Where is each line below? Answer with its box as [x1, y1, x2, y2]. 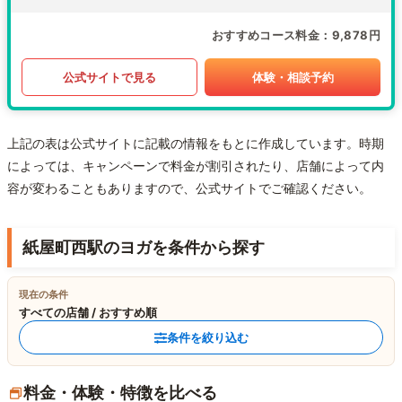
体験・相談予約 [251, 69, 334, 84]
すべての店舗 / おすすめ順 [19, 305, 157, 320]
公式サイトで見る [63, 69, 156, 84]
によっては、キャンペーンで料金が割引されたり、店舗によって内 [7, 158, 384, 174]
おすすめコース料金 [211, 28, 320, 43]
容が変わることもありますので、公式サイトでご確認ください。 [7, 180, 371, 197]
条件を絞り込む [166, 330, 249, 345]
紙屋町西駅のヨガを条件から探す [22, 238, 265, 258]
